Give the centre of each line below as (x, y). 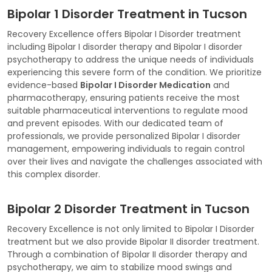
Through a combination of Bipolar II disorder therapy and (127, 254)
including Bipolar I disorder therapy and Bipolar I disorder (125, 46)
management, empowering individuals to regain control (126, 148)
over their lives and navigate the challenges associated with (135, 161)
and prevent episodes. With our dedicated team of (115, 123)
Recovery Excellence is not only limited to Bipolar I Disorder (131, 229)
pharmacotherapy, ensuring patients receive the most (124, 97)
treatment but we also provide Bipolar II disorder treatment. (133, 241)
